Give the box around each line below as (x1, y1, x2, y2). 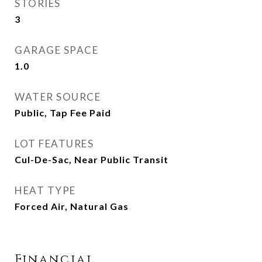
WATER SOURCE (15, 91, 101, 103)
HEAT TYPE (15, 184, 76, 196)
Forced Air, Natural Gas (15, 201, 129, 212)
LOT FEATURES (15, 137, 94, 150)
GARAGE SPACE (15, 44, 98, 56)
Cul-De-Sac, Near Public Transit (15, 154, 168, 165)
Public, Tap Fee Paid (15, 107, 111, 118)
